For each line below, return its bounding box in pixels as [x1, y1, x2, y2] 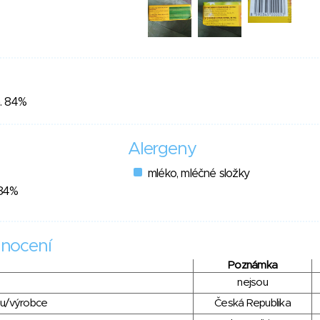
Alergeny [128, 141, 196, 159]
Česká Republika [214, 298, 291, 309]
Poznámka [228, 260, 277, 271]
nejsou [237, 277, 268, 289]
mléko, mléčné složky [148, 168, 249, 180]
